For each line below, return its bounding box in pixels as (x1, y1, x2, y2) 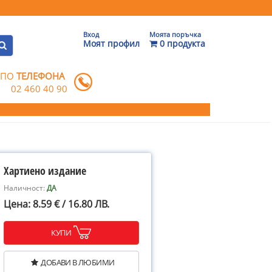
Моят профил (83, 38, 140, 49)
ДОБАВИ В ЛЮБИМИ (41, 257, 115, 268)
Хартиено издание (4, 163, 86, 178)
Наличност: (4, 183, 47, 193)
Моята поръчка (149, 30, 201, 39)
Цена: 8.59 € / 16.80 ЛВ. (4, 197, 109, 211)
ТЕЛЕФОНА (16, 70, 66, 82)
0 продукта (157, 38, 205, 49)
